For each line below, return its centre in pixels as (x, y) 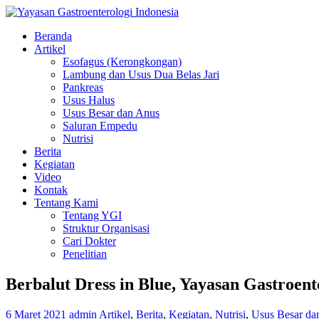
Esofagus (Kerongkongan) (122, 62)
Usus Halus (89, 100)
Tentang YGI (92, 215)
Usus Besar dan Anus (111, 113)
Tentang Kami (66, 203)
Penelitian (85, 254)
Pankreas (83, 87)
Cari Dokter (89, 241)
